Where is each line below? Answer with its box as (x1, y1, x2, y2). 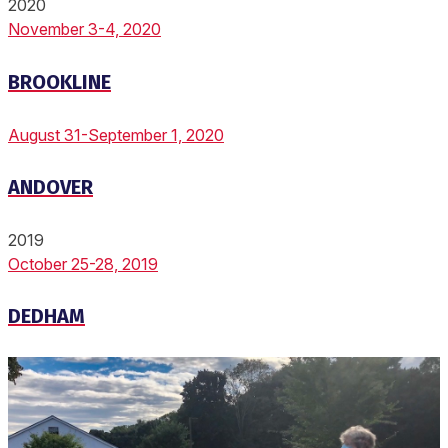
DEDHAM (8, 304, 85, 329)
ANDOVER (8, 175, 93, 200)
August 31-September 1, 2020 (8, 124, 224, 145)
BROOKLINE (8, 69, 111, 94)
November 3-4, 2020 (8, 19, 161, 40)
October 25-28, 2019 (8, 253, 158, 274)
